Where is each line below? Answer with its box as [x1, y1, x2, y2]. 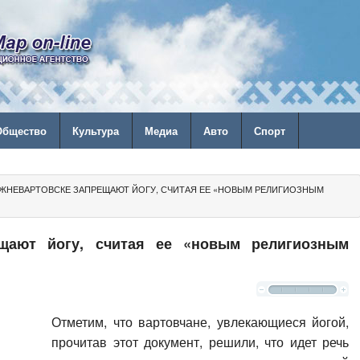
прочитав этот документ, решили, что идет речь [51, 333, 349, 351]
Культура [72, 123, 119, 138]
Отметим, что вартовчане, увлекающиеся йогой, [51, 313, 349, 331]
